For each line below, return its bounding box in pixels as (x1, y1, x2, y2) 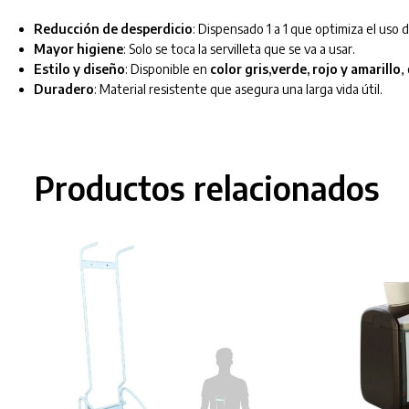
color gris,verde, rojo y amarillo (209, 60, 401, 77)
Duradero (33, 80, 94, 97)
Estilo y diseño (33, 60, 125, 77)
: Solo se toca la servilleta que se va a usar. (122, 40, 355, 57)
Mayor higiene (33, 40, 123, 57)
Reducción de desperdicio (33, 20, 193, 37)
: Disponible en (124, 60, 210, 77)
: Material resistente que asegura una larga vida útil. (93, 80, 383, 97)
